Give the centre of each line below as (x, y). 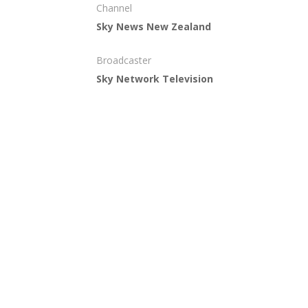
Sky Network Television (154, 78)
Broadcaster (123, 60)
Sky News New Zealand (153, 26)
